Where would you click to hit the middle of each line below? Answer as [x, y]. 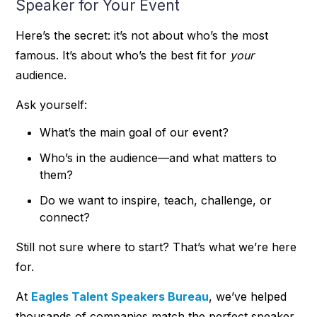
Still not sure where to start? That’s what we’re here [156, 247]
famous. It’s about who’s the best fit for [123, 55]
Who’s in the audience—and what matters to [158, 158]
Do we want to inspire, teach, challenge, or [156, 201]
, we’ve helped [248, 296]
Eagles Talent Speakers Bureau [120, 296]
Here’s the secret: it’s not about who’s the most [142, 35]
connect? [65, 218]
